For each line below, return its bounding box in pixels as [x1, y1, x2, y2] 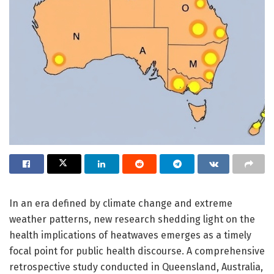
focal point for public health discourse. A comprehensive [9, 245, 265, 257]
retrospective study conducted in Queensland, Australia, [9, 261, 263, 273]
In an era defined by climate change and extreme [9, 197, 232, 209]
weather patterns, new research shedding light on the [9, 213, 255, 225]
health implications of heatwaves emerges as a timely [9, 229, 251, 241]
